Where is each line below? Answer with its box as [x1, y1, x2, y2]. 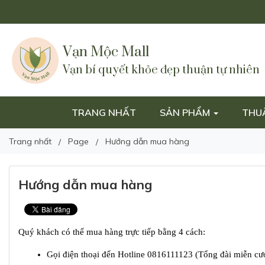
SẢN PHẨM [160, 106, 212, 118]
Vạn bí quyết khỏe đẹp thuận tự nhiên [62, 63, 260, 77]
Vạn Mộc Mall [62, 43, 149, 61]
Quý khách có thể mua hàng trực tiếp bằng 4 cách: [18, 227, 205, 237]
